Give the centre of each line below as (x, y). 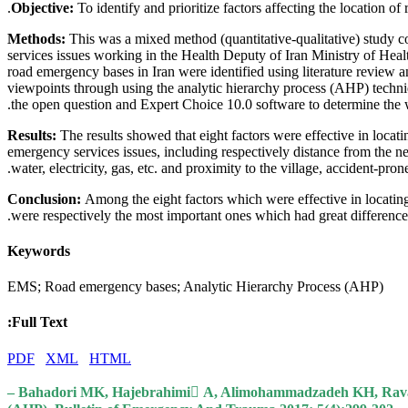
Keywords (39, 250)
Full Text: (40, 322)
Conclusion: (46, 199)
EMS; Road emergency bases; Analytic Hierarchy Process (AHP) (195, 287)
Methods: (36, 38)
